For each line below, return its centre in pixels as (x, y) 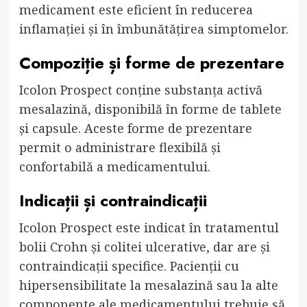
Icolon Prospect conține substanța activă (140, 89)
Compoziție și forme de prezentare (151, 62)
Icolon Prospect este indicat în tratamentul (149, 227)
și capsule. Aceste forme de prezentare (135, 128)
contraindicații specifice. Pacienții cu (129, 266)
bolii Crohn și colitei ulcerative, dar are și (144, 246)
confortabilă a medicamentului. (114, 166)
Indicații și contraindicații (113, 200)
